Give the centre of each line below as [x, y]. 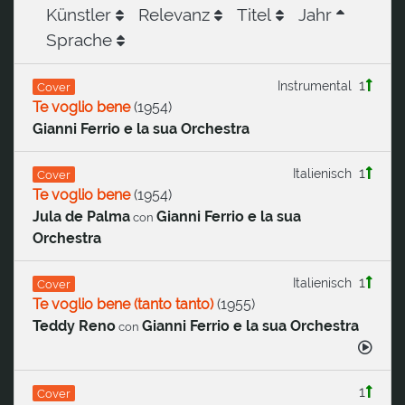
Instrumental [315, 86]
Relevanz [174, 15]
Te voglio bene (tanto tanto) [123, 305]
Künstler [79, 15]
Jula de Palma [81, 217]
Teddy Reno [74, 326]
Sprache [79, 40]
